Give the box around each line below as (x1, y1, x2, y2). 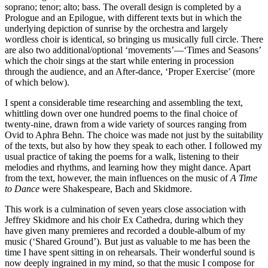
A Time (230, 173, 257, 184)
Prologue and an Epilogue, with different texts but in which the (5, 13, 242, 23)
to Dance (5, 184, 39, 194)
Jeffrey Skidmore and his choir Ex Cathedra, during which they (5, 215, 243, 226)
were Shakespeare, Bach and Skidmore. (39, 184, 192, 194)
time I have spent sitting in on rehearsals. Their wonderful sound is (5, 247, 255, 258)
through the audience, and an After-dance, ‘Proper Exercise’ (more (5, 66, 255, 77)
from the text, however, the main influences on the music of (5, 173, 230, 184)
